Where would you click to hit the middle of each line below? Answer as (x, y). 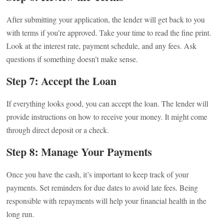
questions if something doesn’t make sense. (72, 59)
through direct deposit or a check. (58, 130)
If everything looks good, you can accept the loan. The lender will (108, 103)
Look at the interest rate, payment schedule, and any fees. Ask (102, 46)
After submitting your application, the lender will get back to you (106, 19)
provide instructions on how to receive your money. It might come (107, 117)
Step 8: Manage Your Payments (79, 152)
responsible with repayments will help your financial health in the (107, 201)
